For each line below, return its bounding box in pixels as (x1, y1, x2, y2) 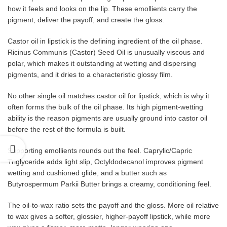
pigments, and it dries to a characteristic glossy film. (8, 70, 173, 79)
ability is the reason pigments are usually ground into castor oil (8, 113, 207, 122)
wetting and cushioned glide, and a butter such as (8, 168, 167, 177)
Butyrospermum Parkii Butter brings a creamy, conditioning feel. (8, 179, 211, 188)
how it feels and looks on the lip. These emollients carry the (8, 4, 197, 13)
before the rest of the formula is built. (8, 125, 126, 133)
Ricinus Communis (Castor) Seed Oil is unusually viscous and (8, 48, 205, 56)
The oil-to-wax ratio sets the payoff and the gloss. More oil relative (8, 201, 219, 209)
